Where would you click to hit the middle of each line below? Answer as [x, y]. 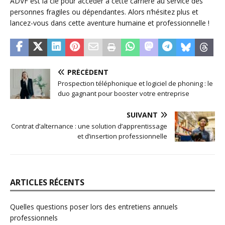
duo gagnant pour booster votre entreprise [124, 93]
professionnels [34, 217]
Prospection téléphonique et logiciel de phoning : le [135, 83]
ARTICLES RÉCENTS [47, 182]
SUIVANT [142, 115]
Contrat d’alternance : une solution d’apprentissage [89, 126]
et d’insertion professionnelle [122, 136]
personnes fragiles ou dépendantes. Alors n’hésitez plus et [104, 12]
